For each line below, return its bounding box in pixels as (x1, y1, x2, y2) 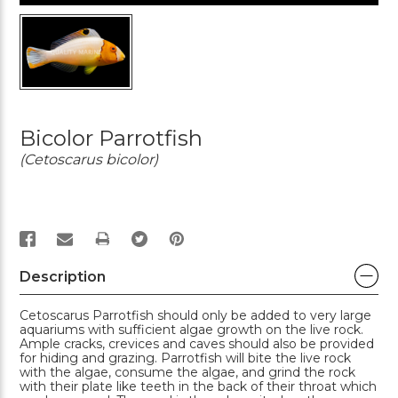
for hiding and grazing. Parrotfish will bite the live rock (20, 349, 351, 366)
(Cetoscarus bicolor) (20, 150, 158, 168)
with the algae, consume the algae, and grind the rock (20, 363, 355, 380)
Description (20, 267, 106, 285)
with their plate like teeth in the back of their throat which (20, 378, 377, 394)
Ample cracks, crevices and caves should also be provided (20, 335, 374, 352)
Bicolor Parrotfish (20, 124, 203, 151)
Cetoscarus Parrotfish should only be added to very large (20, 306, 371, 323)
